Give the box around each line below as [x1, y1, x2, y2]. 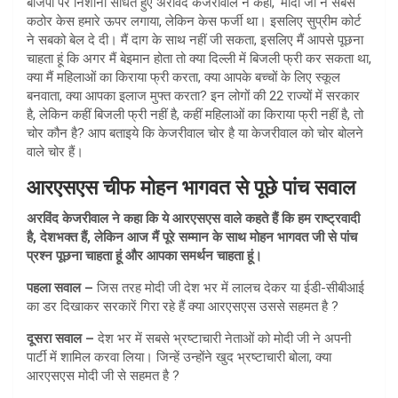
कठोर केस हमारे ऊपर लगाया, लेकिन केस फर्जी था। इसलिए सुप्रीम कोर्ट [27, 12, 362, 29]
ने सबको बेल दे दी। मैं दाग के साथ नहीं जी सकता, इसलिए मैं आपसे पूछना [27, 31, 363, 48]
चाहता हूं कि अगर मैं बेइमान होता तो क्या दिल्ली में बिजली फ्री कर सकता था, [27, 50, 371, 67]
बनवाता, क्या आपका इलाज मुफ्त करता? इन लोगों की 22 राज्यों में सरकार [27, 87, 360, 104]
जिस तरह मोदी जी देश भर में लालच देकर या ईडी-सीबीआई [97, 279, 364, 296]
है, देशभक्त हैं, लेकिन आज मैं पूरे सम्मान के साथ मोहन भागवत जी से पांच [27, 228, 357, 245]
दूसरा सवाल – [27, 330, 98, 346]
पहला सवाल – [27, 279, 97, 296]
